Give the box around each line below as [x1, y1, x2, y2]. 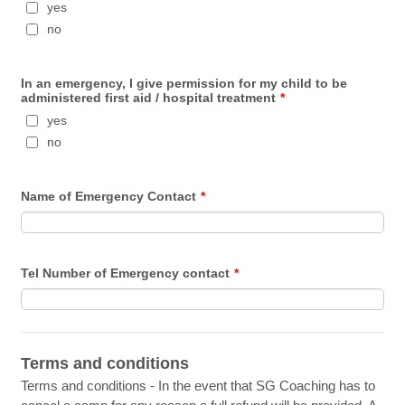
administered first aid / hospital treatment [21, 89, 277, 105]
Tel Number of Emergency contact [21, 265, 231, 280]
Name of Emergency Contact [21, 188, 197, 203]
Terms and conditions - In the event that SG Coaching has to [21, 377, 376, 393]
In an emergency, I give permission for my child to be [21, 75, 348, 90]
